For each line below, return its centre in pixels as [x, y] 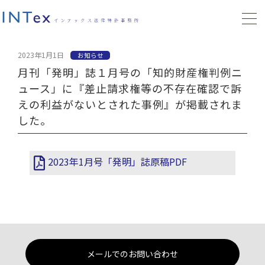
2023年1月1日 [41, 54]
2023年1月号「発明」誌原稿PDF [117, 161]
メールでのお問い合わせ [132, 254]
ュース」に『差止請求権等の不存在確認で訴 [130, 88]
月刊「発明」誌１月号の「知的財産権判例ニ [130, 72]
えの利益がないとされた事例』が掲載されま [130, 104]
